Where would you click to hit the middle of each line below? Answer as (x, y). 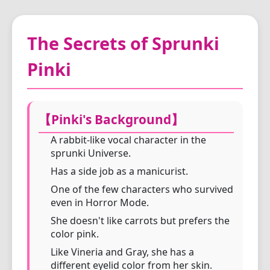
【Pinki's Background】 (111, 119)
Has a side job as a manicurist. (119, 171)
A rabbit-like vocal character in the (128, 140)
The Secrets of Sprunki (123, 43)
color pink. (75, 234)
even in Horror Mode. (100, 202)
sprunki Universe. (91, 153)
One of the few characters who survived (142, 189)
